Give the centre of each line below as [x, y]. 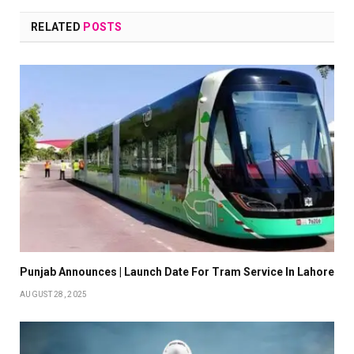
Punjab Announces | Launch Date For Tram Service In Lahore [177, 272]
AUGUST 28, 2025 [54, 295]
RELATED [57, 27]
